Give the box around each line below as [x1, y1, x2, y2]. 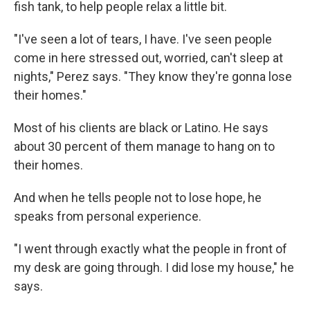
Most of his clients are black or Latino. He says [14, 120, 268, 135]
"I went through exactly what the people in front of [14, 241, 287, 256]
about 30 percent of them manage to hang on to [14, 138, 275, 154]
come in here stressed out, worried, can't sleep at [14, 50, 283, 65]
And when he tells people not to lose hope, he [14, 190, 262, 205]
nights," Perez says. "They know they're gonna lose [14, 69, 292, 84]
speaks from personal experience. [14, 208, 201, 224]
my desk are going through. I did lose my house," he [14, 259, 294, 275]
